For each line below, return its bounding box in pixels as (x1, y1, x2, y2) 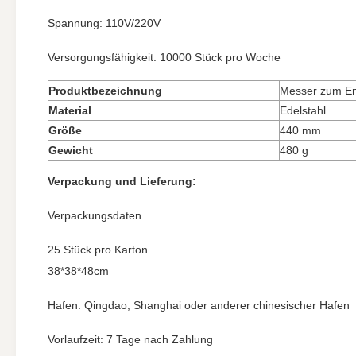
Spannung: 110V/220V (48, 17, 161, 29)
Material (48, 104, 91, 117)
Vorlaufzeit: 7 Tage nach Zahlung (48, 333, 213, 346)
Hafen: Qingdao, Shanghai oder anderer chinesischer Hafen (48, 299, 350, 311)
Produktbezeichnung (48, 84, 162, 97)
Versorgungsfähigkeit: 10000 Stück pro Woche (48, 51, 281, 64)
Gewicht (48, 144, 93, 157)
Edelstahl (280, 104, 326, 117)
